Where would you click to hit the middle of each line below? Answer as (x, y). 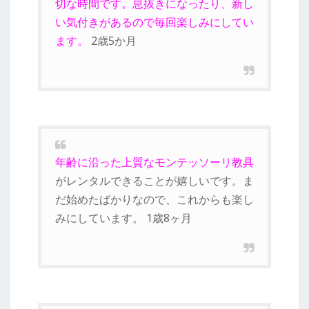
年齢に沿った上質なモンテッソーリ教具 (154, 162)
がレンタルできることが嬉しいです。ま (154, 180)
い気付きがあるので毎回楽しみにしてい (154, 22)
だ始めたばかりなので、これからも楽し (154, 199)
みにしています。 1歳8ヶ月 (123, 218)
